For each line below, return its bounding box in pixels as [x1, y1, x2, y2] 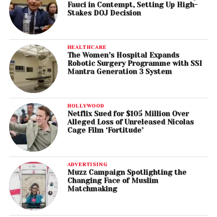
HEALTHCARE [67, 44, 107, 50]
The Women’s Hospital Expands [67, 51, 179, 60]
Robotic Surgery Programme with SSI [67, 60, 202, 68]
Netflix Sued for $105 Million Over [67, 110, 189, 118]
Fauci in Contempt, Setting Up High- [67, 1, 198, 9]
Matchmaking [67, 185, 117, 193]
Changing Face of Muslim [67, 177, 158, 185]
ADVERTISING [67, 161, 108, 168]
